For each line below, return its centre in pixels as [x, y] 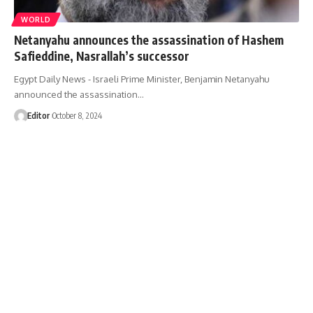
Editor [38, 115]
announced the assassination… [79, 94]
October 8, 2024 [77, 115]
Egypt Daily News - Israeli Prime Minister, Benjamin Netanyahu [142, 79]
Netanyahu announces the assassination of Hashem [149, 39]
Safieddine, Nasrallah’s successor [102, 56]
